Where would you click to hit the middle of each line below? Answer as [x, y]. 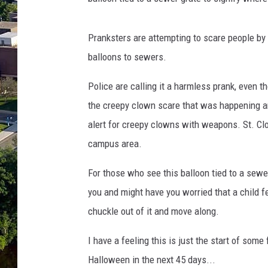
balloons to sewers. [127, 57]
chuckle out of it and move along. [153, 211]
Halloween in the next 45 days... [152, 260]
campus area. [115, 144]
